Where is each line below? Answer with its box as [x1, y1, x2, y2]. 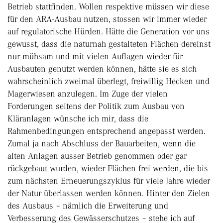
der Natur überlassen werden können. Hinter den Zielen [7, 188, 210, 199]
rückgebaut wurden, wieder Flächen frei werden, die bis [7, 163, 208, 174]
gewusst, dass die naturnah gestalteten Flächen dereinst [7, 39, 211, 49]
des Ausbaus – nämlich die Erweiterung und [7, 201, 168, 211]
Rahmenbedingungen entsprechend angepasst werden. [7, 126, 206, 136]
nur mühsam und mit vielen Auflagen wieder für [7, 51, 183, 62]
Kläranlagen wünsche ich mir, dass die [7, 113, 148, 124]
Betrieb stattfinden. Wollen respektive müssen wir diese [7, 1, 209, 12]
